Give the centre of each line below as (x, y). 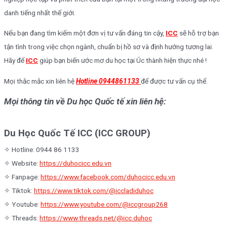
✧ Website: (22, 163)
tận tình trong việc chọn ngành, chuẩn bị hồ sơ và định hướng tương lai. (109, 47)
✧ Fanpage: (22, 177)
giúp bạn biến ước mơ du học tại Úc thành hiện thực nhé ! (122, 61)
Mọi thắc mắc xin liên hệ (40, 81)
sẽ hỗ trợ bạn (198, 33)
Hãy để (15, 61)
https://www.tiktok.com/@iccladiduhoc (94, 190)
